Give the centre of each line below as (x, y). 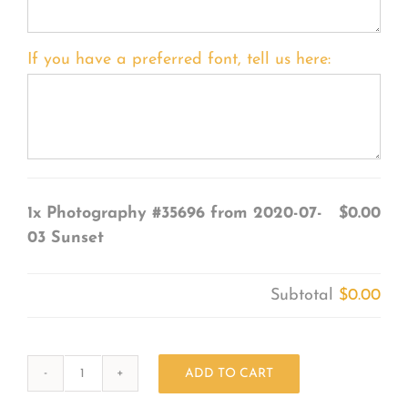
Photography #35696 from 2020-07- (184, 213)
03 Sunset (65, 238)
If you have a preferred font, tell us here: (178, 59)
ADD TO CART (229, 373)
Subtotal (305, 295)
